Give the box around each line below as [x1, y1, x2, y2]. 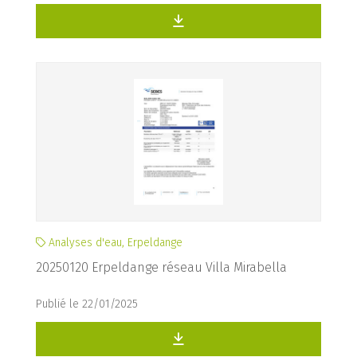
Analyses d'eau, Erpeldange [45, 236, 182, 249]
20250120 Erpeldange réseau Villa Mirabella [36, 260, 287, 275]
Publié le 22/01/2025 [36, 297, 138, 311]
